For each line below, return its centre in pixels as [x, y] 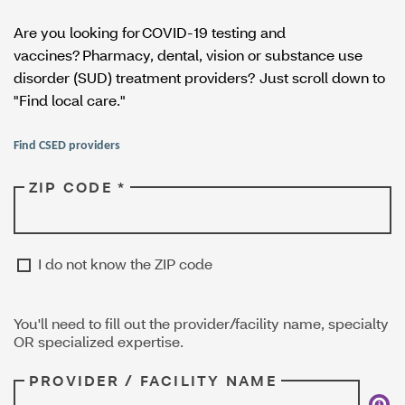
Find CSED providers [67, 146]
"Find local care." [70, 100]
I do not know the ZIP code [125, 264]
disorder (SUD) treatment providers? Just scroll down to [199, 77]
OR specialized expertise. [99, 342]
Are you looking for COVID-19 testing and [150, 32]
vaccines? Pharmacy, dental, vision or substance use [188, 55]
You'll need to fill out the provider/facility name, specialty [201, 324]
